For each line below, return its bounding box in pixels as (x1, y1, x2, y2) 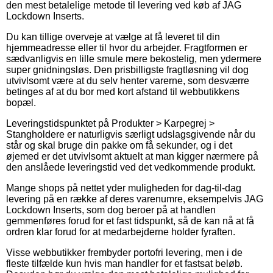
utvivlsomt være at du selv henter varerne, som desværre (6, 75, 249, 86)
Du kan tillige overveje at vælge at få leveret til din (6, 31, 220, 42)
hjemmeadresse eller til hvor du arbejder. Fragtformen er (6, 42, 247, 53)
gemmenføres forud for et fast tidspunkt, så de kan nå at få (6, 215, 254, 226)
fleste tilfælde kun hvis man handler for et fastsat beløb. (6, 258, 243, 269)
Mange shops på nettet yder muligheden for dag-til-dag (6, 182, 241, 193)
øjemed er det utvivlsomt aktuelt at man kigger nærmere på (6, 151, 258, 161)
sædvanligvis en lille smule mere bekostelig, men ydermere (6, 53, 261, 64)
